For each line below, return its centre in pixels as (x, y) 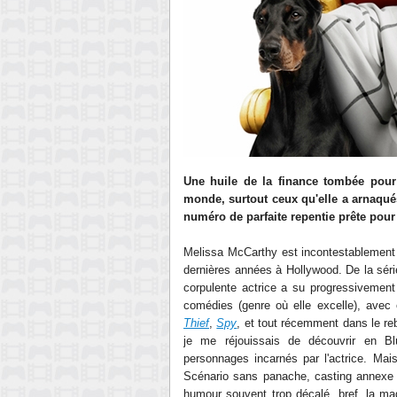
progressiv (336, 288)
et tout (263, 323)
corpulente (210, 288)
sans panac (261, 376)
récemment (310, 323)
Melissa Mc (214, 252)
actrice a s (268, 288)
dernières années (230, 270)
